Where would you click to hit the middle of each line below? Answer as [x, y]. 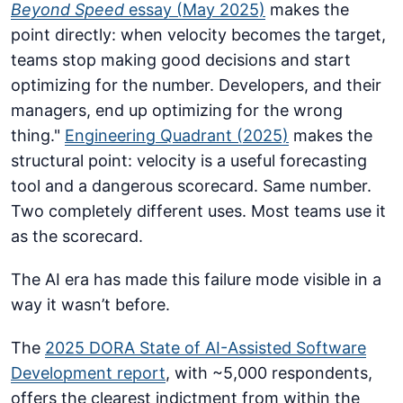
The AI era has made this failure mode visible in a [196, 280]
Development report [88, 373]
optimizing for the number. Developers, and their [196, 85]
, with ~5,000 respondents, [269, 373]
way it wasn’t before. [90, 305]
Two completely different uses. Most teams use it [198, 211]
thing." [38, 136]
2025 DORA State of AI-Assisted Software [206, 348]
